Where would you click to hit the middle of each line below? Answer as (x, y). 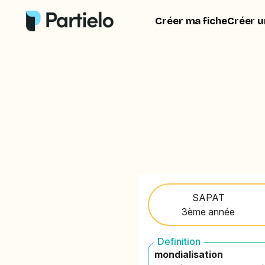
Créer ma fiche (191, 21)
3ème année (209, 211)
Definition (179, 241)
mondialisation (189, 254)
